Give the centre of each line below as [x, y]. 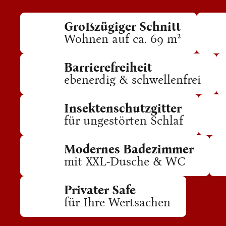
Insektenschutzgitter [123, 108]
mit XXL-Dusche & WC [125, 161]
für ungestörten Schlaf [124, 121]
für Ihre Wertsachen [117, 202]
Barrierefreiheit [108, 68]
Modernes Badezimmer [129, 149]
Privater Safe [100, 190]
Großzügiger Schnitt [122, 27]
